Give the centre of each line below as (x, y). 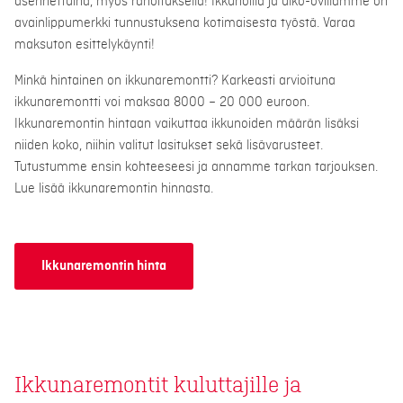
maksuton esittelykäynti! (85, 45)
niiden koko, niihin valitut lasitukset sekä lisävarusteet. (169, 146)
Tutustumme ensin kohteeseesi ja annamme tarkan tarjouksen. (196, 167)
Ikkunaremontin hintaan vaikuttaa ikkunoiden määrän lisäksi (187, 124)
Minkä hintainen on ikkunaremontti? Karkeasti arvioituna (175, 81)
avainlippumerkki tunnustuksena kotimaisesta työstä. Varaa (185, 23)
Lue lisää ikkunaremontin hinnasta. (114, 189)
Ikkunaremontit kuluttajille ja (158, 386)
